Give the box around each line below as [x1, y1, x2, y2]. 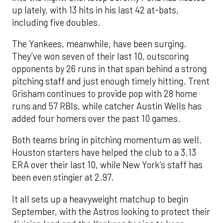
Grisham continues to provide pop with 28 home [12, 88, 197, 99]
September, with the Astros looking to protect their [12, 206, 210, 217]
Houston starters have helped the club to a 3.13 [12, 147, 196, 158]
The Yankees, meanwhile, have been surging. [12, 38, 187, 49]
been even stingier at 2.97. [12, 172, 114, 183]
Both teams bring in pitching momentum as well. [12, 134, 202, 146]
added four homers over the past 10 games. [12, 112, 181, 124]
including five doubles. [12, 16, 101, 28]
